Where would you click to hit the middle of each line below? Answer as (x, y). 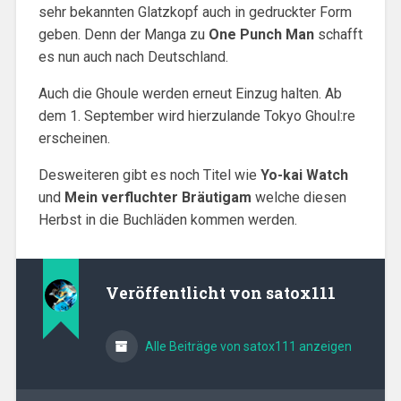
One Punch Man (261, 34)
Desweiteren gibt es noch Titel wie (149, 175)
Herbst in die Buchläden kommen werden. (167, 219)
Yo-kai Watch (304, 175)
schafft (338, 34)
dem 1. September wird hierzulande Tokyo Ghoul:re (196, 115)
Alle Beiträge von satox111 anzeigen (247, 346)
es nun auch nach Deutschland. (133, 56)
